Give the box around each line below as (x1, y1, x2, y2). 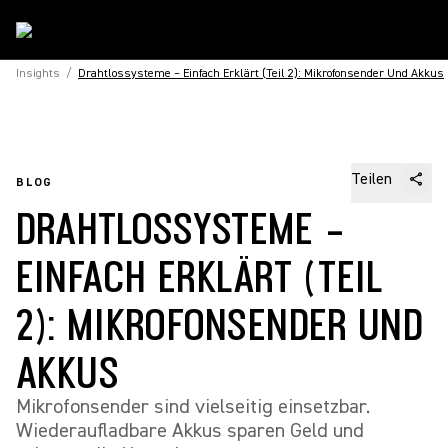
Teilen (351, 169, 392, 189)
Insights (16, 66, 60, 81)
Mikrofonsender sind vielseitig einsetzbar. (16, 394, 370, 419)
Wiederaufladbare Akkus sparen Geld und (16, 418, 364, 443)
